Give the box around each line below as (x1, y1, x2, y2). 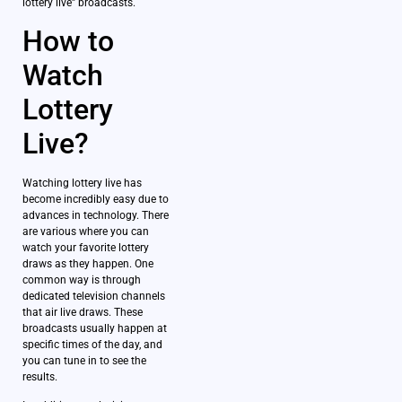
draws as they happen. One (22, 257, 153, 270)
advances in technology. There (22, 208, 169, 222)
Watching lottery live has (22, 176, 142, 189)
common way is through (22, 273, 141, 286)
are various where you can (22, 224, 149, 238)
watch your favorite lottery (22, 240, 149, 254)
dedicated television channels (22, 289, 165, 302)
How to (22, 23, 114, 58)
